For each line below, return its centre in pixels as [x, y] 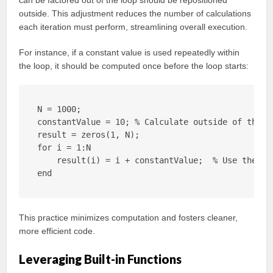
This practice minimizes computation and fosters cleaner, [129, 218]
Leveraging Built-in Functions [101, 259]
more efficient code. [57, 231]
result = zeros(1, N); [89, 135]
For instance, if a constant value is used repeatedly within [129, 52]
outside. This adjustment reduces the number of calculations [135, 13]
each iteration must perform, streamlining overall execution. [133, 27]
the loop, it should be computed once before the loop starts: [134, 66]
